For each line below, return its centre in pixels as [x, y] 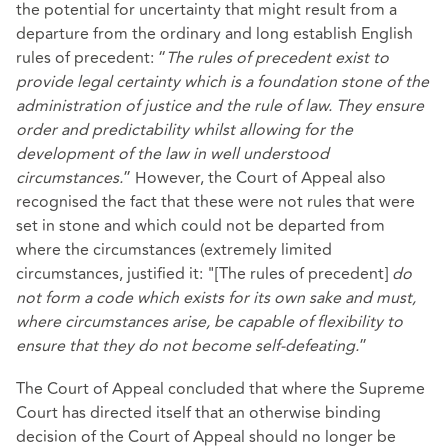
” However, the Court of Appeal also [254, 177]
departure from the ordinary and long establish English [214, 33]
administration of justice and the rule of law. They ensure [220, 105]
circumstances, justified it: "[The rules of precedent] [204, 273]
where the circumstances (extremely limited [174, 249]
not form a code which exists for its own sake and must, [216, 297]
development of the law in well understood [172, 153]
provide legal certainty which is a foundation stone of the [222, 81]
